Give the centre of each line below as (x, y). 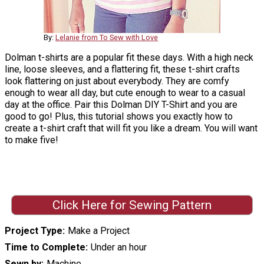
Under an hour (118, 247)
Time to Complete (45, 247)
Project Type (34, 230)
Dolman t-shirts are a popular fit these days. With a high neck (129, 58)
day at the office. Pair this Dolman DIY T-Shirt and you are (121, 105)
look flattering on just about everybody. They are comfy (117, 81)
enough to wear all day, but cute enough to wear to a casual (125, 93)
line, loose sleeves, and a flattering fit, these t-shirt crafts (122, 70)
